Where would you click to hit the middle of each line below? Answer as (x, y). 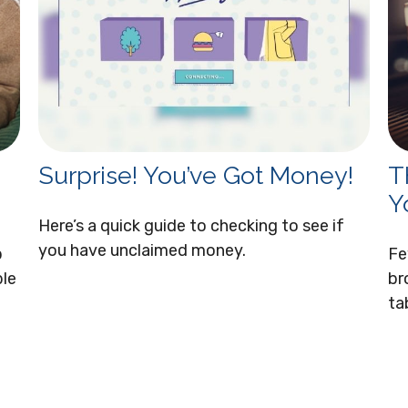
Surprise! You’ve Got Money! (196, 175)
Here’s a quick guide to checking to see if (192, 225)
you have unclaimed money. (143, 250)
